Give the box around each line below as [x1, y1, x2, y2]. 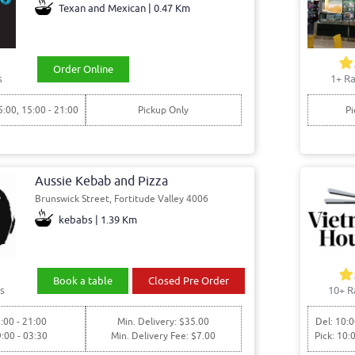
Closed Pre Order [148, 274, 230, 288]
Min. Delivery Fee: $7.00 [111, 330, 216, 343]
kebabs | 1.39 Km [58, 213, 137, 227]
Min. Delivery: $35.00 [117, 315, 210, 329]
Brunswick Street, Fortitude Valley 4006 [35, 193, 209, 206]
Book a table [52, 274, 113, 288]
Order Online [52, 62, 113, 76]
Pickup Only [138, 103, 189, 116]
